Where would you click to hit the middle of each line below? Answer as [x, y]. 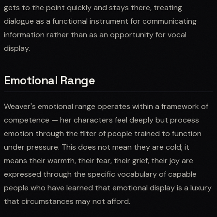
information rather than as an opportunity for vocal [95, 34]
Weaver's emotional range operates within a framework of [106, 106]
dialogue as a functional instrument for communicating [100, 21]
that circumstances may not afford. [67, 201]
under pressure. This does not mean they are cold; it [97, 147]
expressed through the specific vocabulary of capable [100, 174]
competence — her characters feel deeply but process [101, 120]
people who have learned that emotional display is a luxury [108, 187]
